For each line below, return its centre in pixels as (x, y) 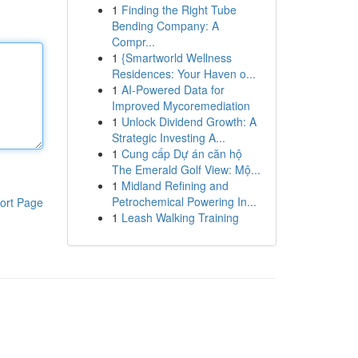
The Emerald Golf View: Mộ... (186, 169)
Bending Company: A (165, 26)
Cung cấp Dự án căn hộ (181, 153)
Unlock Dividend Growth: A (189, 121)
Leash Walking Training (180, 217)
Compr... (133, 42)
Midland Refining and (175, 185)
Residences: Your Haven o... (183, 74)
